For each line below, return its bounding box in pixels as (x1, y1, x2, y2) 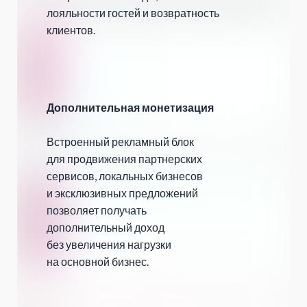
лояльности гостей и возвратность (47, 6, 219, 20)
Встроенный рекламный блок (47, 135, 194, 149)
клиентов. (47, 23, 95, 37)
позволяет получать (47, 204, 147, 217)
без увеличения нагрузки (47, 238, 171, 251)
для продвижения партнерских (47, 152, 202, 166)
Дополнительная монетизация (47, 101, 214, 114)
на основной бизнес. (47, 255, 149, 269)
